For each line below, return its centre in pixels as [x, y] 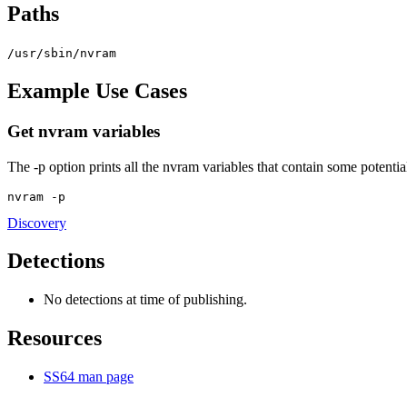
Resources [55, 338]
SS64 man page [89, 377]
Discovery [37, 223]
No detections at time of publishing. [145, 300]
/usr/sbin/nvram [62, 53]
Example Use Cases [97, 90]
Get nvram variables [84, 131]
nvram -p [36, 196]
